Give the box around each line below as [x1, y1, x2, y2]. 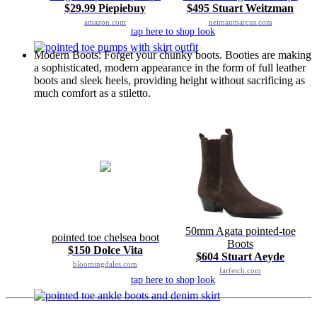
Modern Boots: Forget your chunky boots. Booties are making [34, 49, 311, 62]
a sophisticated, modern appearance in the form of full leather [34, 62, 306, 74]
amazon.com [84, 18, 126, 27]
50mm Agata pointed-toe [185, 225, 296, 238]
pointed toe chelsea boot [51, 231, 159, 244]
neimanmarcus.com [208, 18, 272, 27]
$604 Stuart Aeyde [196, 250, 284, 263]
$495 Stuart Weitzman [187, 2, 294, 15]
